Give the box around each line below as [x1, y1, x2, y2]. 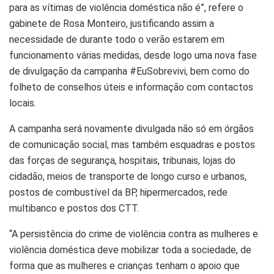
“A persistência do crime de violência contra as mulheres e [9, 228, 258, 240]
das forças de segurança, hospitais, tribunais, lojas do [9, 154, 235, 166]
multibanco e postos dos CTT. [9, 202, 139, 214]
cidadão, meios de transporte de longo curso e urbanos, [9, 170, 246, 182]
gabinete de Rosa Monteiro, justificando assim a [9, 17, 214, 29]
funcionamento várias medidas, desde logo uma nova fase [9, 49, 257, 61]
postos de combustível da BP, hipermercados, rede [9, 186, 228, 198]
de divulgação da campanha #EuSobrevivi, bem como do [9, 65, 250, 77]
